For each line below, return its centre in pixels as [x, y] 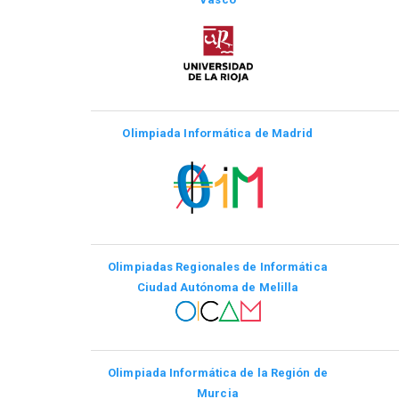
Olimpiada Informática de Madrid [218, 133]
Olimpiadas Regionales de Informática [218, 266]
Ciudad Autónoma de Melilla [218, 287]
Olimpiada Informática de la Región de [218, 372]
